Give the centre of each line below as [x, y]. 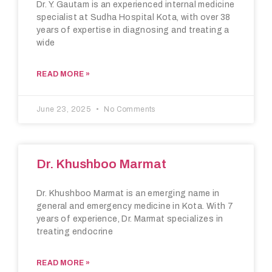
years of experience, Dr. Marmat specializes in [130, 219]
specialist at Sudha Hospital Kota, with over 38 [134, 18]
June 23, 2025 [65, 110]
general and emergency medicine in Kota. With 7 [135, 206]
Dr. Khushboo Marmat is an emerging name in [128, 194]
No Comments [129, 110]
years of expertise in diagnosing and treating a [133, 30]
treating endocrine [75, 232]
